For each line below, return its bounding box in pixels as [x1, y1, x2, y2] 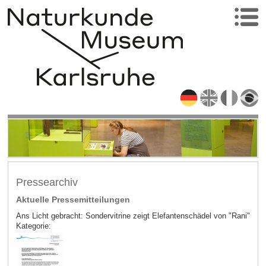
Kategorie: [15, 221, 51, 231]
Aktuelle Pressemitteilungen [15, 195, 130, 205]
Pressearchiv [15, 176, 78, 188]
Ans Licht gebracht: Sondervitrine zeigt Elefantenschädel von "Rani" [15, 211, 250, 221]
